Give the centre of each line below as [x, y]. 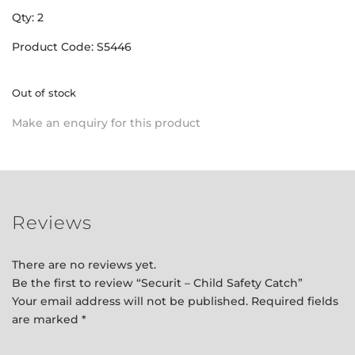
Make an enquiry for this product [106, 123]
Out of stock [44, 93]
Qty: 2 [28, 17]
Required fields [295, 301]
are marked [47, 319]
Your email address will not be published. [130, 301]
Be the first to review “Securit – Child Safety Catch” [157, 283]
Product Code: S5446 [72, 47]
